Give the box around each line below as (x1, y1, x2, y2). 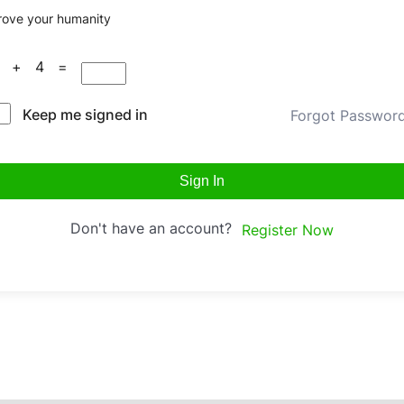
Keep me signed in (23, 106, 148, 124)
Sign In (179, 173, 225, 189)
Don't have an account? (69, 219, 241, 238)
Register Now (241, 221, 334, 240)
